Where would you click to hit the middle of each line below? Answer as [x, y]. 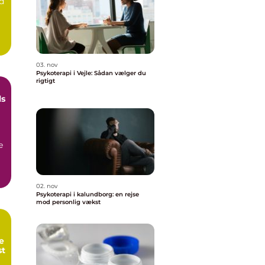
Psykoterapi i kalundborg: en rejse [88, 194]
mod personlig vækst [68, 202]
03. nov [47, 65]
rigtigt [46, 81]
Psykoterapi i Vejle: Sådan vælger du [91, 73]
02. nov [47, 186]
